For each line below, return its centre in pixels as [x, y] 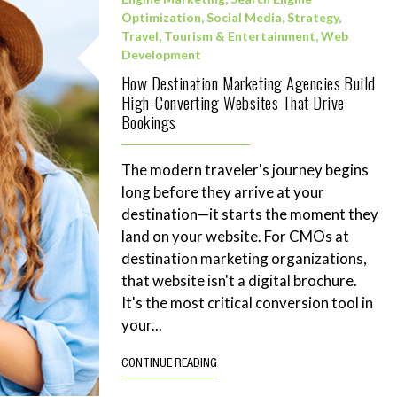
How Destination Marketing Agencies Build [249, 82]
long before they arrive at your [223, 192]
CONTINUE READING [169, 364]
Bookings [149, 121]
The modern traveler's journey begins [245, 170]
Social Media [244, 17]
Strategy [313, 17]
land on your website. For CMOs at [235, 236]
